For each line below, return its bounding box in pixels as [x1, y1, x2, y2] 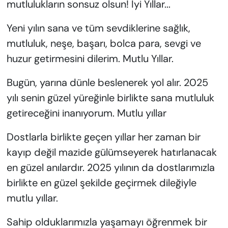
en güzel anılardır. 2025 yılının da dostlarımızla [6, 161, 215, 175]
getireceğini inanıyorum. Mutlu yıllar [6, 106, 166, 120]
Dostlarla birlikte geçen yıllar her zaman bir [6, 130, 201, 144]
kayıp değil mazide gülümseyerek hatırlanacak [6, 146, 217, 159]
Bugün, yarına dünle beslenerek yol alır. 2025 [6, 76, 208, 90]
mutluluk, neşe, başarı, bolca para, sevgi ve [6, 37, 201, 50]
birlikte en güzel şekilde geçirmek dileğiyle [6, 176, 196, 190]
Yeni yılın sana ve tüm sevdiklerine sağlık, [6, 21, 190, 35]
